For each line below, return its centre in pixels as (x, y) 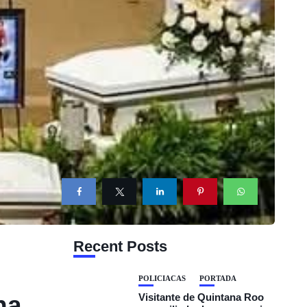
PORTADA (218, 278)
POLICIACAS (162, 278)
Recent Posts (121, 246)
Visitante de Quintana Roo (201, 297)
